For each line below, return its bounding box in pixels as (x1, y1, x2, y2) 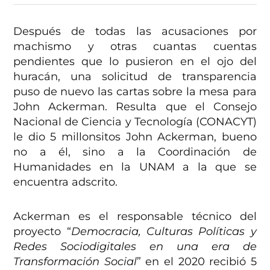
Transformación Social (13, 255, 137, 269)
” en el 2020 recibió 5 (136, 255, 257, 269)
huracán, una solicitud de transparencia (13, 70, 257, 84)
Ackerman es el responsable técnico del (13, 210, 257, 224)
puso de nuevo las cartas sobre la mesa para (13, 85, 257, 99)
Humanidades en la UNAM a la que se (13, 160, 257, 174)
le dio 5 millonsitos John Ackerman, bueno (13, 130, 257, 144)
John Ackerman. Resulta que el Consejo (13, 100, 257, 114)
